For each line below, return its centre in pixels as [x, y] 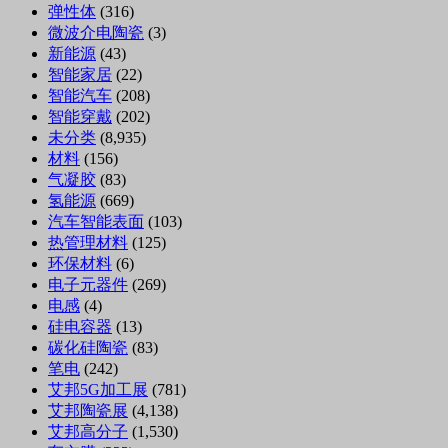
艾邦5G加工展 [98, 390]
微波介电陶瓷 [96, 33]
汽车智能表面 [96, 222]
